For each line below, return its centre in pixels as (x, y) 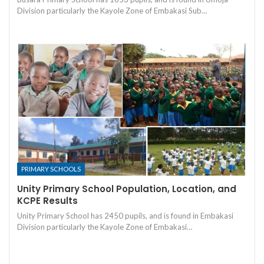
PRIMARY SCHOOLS (51, 169)
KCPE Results (47, 200)
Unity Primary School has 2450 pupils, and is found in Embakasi (125, 215)
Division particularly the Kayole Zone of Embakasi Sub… (112, 10)
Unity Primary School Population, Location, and (127, 189)
